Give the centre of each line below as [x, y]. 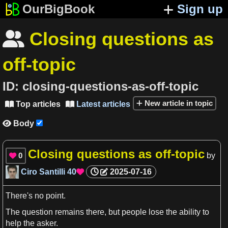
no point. [49, 196]
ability [190, 212]
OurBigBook [58, 9]
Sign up [200, 9]
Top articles [37, 104]
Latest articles [102, 104]
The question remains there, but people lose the [92, 212]
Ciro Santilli [43, 172]
